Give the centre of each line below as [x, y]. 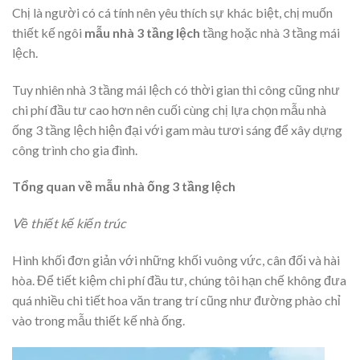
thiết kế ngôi [48, 32]
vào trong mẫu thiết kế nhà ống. [98, 320]
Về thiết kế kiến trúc [69, 223]
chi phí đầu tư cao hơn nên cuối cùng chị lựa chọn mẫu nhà [169, 109]
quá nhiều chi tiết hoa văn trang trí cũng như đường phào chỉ [176, 300]
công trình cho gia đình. [75, 149]
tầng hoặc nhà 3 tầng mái [270, 32]
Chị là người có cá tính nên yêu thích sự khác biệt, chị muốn [172, 12]
